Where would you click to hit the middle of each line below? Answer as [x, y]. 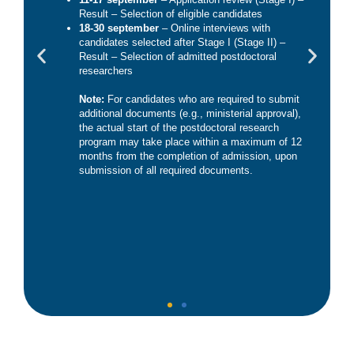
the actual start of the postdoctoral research [179, 128]
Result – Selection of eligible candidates [171, 14]
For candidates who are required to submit [203, 100]
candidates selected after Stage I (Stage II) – [182, 43]
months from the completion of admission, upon [188, 156]
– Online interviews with [216, 28]
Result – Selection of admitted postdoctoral [178, 57]
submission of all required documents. [166, 171]
